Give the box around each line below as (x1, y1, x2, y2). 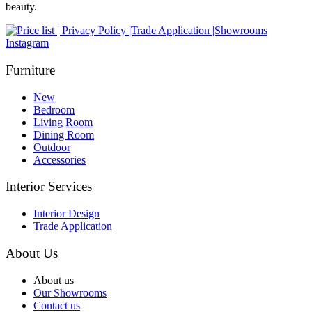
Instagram (6, 37, 49, 49)
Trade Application (33, 220, 112, 233)
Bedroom (33, 103, 75, 116)
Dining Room (33, 128, 94, 141)
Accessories (33, 153, 86, 166)
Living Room (33, 116, 93, 128)
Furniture (6, 62, 55, 77)
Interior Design (33, 208, 100, 220)
